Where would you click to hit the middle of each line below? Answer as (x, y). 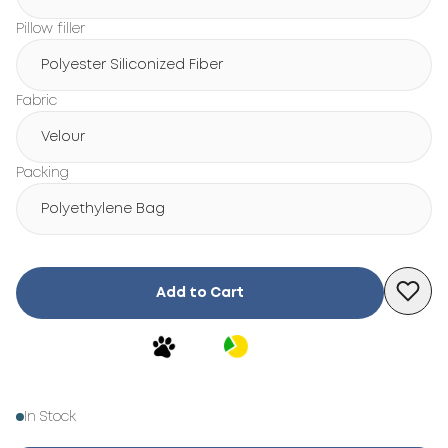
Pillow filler (50, 29)
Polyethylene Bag (103, 209)
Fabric (36, 101)
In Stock (50, 417)
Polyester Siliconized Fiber (132, 65)
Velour (63, 137)
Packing (42, 173)
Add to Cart (200, 293)
